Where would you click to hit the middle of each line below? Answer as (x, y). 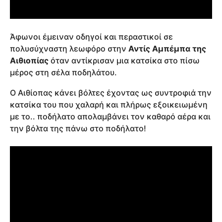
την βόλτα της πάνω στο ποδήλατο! (78, 128)
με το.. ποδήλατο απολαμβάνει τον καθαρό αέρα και (110, 116)
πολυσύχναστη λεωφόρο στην (69, 49)
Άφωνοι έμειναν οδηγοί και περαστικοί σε (91, 37)
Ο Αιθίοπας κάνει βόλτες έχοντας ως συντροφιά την (111, 92)
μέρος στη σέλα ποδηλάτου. (63, 73)
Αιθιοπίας (29, 61)
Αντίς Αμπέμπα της (167, 49)
